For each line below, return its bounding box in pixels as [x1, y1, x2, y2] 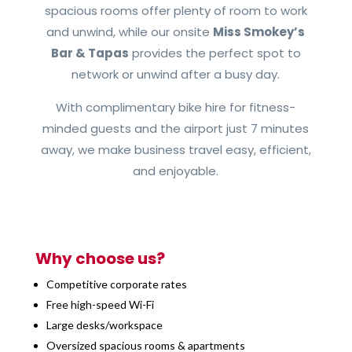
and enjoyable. [133, 163, 219, 179]
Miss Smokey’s [213, 24, 306, 40]
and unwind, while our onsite [46, 24, 214, 40]
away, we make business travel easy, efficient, [40, 141, 311, 158]
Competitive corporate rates [46, 277, 187, 291]
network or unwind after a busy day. [71, 66, 280, 82]
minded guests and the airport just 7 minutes [42, 120, 310, 137]
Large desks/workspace [46, 318, 163, 332]
